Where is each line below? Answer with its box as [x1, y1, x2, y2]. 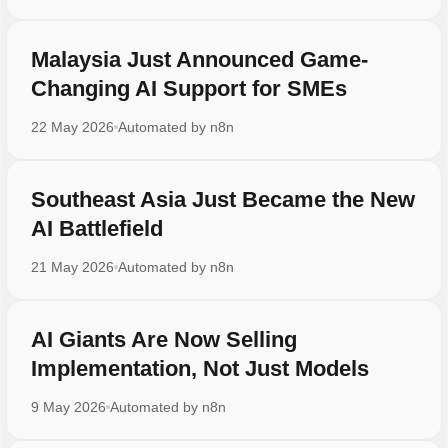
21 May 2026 [30, 259, 114, 276]
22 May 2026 [30, 119, 114, 136]
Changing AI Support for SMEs [30, 76, 347, 102]
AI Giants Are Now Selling [30, 327, 297, 353]
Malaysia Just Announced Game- [30, 47, 368, 73]
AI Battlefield [30, 216, 163, 242]
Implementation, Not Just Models [30, 356, 369, 382]
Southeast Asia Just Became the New [30, 187, 415, 213]
